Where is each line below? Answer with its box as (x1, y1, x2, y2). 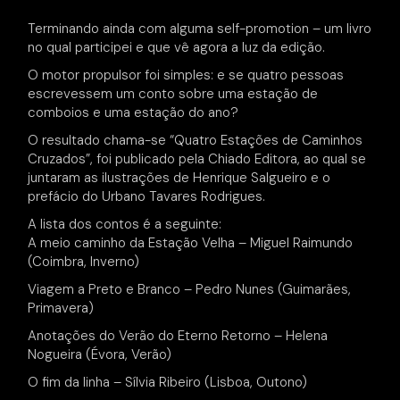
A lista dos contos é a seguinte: (28, 215, 222, 234)
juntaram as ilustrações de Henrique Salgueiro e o (28, 169, 331, 187)
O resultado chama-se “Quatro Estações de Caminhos (28, 131, 363, 150)
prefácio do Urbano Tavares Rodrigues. (28, 187, 266, 206)
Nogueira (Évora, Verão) (28, 346, 172, 364)
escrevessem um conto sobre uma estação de (28, 85, 319, 104)
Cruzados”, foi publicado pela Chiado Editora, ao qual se (28, 150, 367, 169)
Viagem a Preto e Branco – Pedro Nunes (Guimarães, (28, 280, 352, 299)
